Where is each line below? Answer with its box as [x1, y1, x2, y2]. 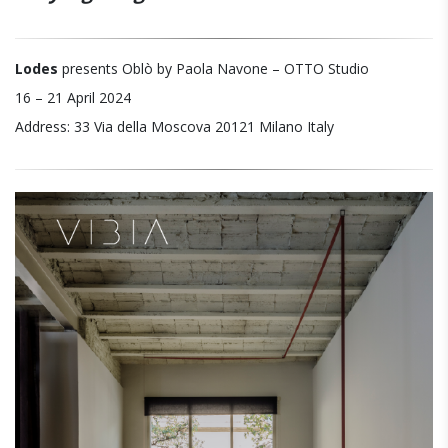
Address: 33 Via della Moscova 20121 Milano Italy [15, 116, 334, 136]
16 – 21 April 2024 [15, 87, 131, 107]
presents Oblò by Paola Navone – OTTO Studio [58, 58, 369, 78]
